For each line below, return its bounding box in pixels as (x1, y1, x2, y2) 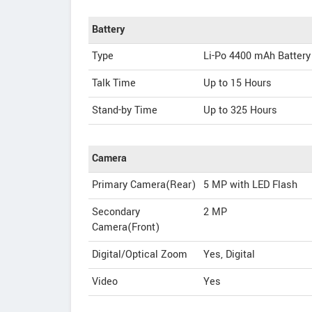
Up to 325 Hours (203, 103, 277, 118)
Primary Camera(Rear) (92, 178, 196, 192)
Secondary (92, 205, 140, 219)
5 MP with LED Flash (203, 178, 297, 192)
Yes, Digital (203, 247, 255, 262)
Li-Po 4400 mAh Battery (203, 49, 311, 63)
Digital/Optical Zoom (92, 247, 187, 262)
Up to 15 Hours (203, 76, 272, 91)
